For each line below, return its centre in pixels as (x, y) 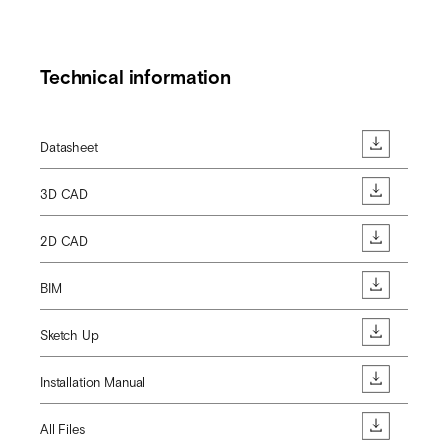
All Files (62, 429)
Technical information (136, 78)
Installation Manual (93, 382)
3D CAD (64, 194)
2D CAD (64, 241)
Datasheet (69, 147)
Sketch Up (69, 335)
